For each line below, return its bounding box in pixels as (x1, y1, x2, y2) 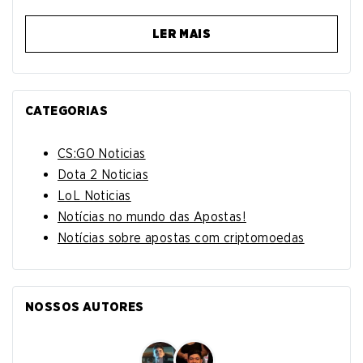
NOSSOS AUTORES (25, 299, 144, 315)
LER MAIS (152, 27, 211, 42)
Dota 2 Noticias (58, 167, 148, 183)
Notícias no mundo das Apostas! (58, 209, 246, 225)
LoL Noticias (58, 188, 131, 204)
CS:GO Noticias (58, 146, 146, 162)
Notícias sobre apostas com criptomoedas (58, 230, 305, 246)
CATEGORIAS (25, 103, 108, 119)
